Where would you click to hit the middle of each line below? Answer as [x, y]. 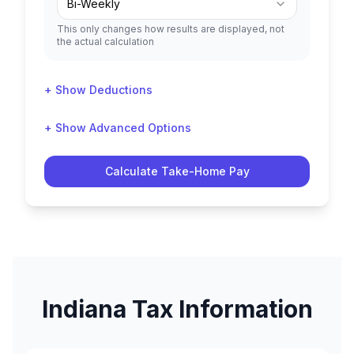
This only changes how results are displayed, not [171, 29]
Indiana [84, 309]
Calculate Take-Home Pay [177, 171]
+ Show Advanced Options [118, 128]
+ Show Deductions [98, 90]
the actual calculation [105, 41]
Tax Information [219, 309]
